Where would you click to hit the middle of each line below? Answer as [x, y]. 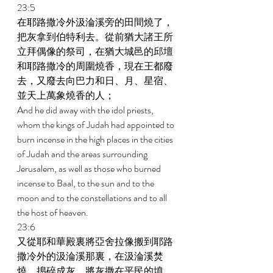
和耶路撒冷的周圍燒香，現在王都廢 [95, 66]
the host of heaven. [54, 212]
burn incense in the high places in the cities [96, 139]
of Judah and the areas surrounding [83, 154]
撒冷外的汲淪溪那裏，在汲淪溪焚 [90, 256]
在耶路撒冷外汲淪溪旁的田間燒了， [95, 22]
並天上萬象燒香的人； [67, 95]
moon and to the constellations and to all [93, 198]
